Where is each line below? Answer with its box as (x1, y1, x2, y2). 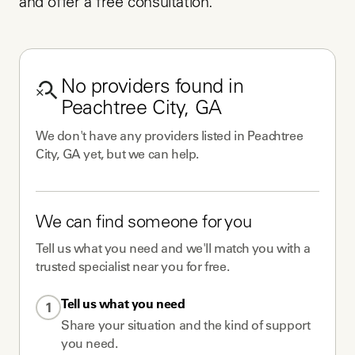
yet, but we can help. (80, 146, 200, 162)
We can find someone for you (36, 215, 252, 232)
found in (170, 78, 244, 98)
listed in (198, 128, 247, 143)
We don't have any (36, 128, 144, 143)
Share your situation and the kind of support (61, 317, 311, 333)
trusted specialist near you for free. (36, 258, 230, 274)
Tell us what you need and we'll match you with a (36, 240, 311, 256)
